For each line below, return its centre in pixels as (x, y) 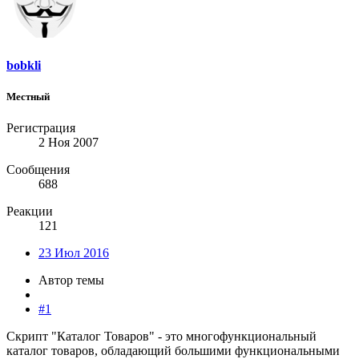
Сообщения (38, 169)
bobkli (24, 65)
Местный (28, 96)
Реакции (30, 211)
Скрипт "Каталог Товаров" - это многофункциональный (161, 336)
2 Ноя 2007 (69, 142)
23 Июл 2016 (74, 252)
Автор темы (71, 280)
